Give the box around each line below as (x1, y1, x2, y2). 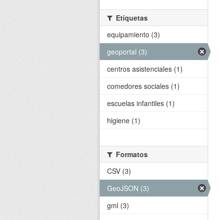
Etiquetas (114, 13, 148, 23)
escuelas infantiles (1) (107, 98, 175, 108)
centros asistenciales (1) (107, 64, 183, 74)
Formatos (114, 149, 148, 159)
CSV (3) (107, 166, 131, 176)
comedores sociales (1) (107, 81, 180, 91)
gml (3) (107, 200, 129, 210)
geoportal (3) (107, 47, 147, 56)
